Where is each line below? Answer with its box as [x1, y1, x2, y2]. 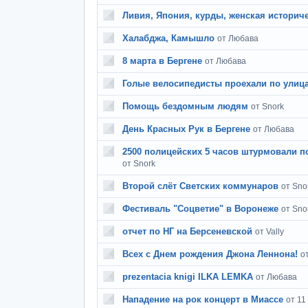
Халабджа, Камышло [122, 33, 214, 43]
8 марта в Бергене [122, 56, 202, 66]
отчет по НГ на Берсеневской [122, 226, 252, 236]
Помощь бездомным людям [122, 101, 248, 111]
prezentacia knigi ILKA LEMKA [122, 272, 253, 282]
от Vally [255, 227, 284, 236]
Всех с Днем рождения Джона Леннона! [122, 249, 298, 259]
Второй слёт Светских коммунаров [122, 181, 278, 191]
